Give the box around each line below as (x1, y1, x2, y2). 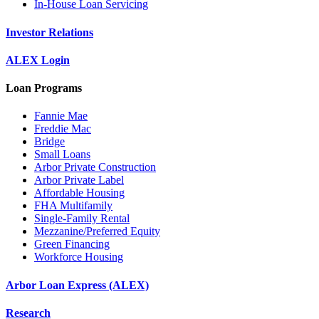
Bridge (34, 135, 65, 148)
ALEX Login (6, 53, 70, 66)
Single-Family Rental (34, 212, 130, 225)
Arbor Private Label (34, 174, 124, 187)
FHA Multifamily (34, 199, 113, 212)
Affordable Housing (34, 187, 125, 199)
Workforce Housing (34, 251, 123, 263)
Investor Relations (6, 26, 93, 38)
